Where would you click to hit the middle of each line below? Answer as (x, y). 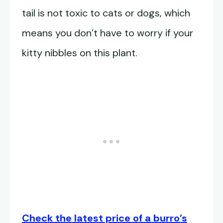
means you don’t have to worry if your (108, 33)
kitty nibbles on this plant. (80, 53)
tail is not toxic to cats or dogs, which (106, 13)
